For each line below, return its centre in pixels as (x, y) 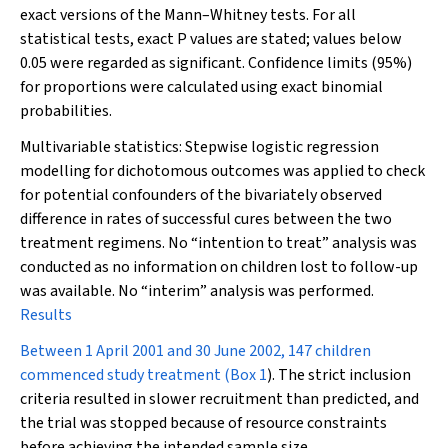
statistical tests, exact (98, 39)
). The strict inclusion (339, 375)
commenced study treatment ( (125, 375)
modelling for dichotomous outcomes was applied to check (222, 171)
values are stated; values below (294, 39)
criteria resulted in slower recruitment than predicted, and (219, 399)
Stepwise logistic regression (282, 147)
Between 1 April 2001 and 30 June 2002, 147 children (195, 351)
